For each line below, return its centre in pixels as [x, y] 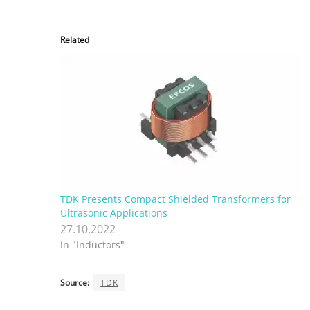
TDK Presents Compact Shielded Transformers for [175, 199]
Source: [75, 283]
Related [75, 40]
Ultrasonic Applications [114, 213]
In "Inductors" [92, 245]
